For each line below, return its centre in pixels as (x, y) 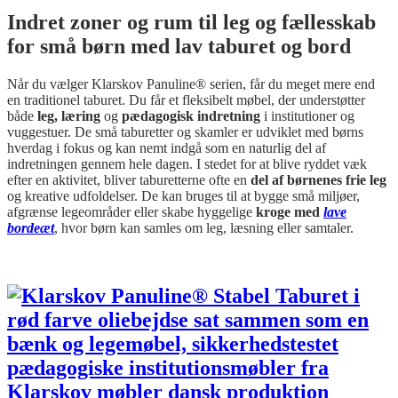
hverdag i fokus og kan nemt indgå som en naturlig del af (167, 147)
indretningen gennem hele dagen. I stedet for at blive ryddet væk (187, 163)
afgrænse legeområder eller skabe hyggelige (131, 211)
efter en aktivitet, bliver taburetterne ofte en (129, 179)
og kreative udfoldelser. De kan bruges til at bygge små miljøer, (183, 195)
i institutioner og (307, 115)
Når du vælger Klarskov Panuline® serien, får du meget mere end (191, 84)
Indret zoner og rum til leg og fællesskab (191, 22)
